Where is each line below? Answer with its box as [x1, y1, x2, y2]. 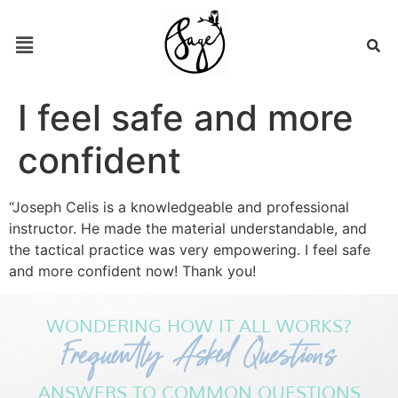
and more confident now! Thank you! [9, 262, 256, 280]
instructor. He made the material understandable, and [9, 219, 367, 237]
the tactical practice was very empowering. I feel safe [9, 241, 370, 259]
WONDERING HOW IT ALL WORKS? [46, 315, 352, 338]
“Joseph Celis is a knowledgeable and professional [9, 198, 349, 216]
